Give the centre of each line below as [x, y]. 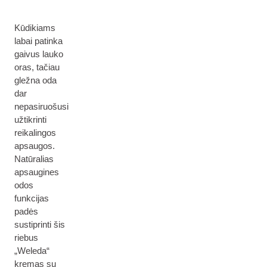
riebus [26, 237]
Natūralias [34, 159]
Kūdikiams [35, 28]
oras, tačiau [37, 67]
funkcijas [32, 198]
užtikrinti [30, 119]
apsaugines [37, 172]
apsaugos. [35, 146]
